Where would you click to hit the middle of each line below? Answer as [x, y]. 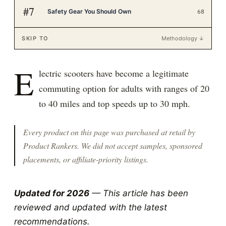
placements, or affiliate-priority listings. [86, 159]
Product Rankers [50, 146]
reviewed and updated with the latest [91, 207]
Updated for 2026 [52, 193]
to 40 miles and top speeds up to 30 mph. [115, 103]
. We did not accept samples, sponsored [140, 146]
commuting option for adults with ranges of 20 [124, 88]
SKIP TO [35, 38]
